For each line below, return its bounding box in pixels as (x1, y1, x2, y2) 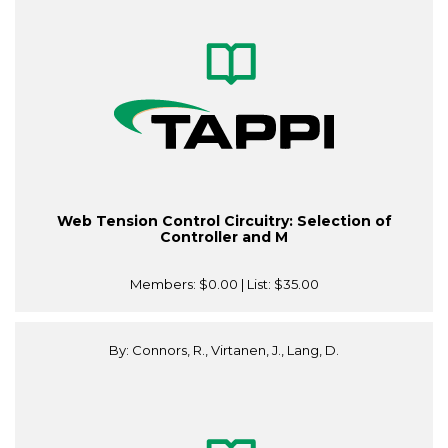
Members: (129, 276, 199, 293)
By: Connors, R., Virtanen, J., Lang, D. (109, 342, 339, 359)
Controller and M (160, 228, 288, 247)
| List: (237, 276, 274, 293)
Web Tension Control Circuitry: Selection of (56, 212, 392, 231)
